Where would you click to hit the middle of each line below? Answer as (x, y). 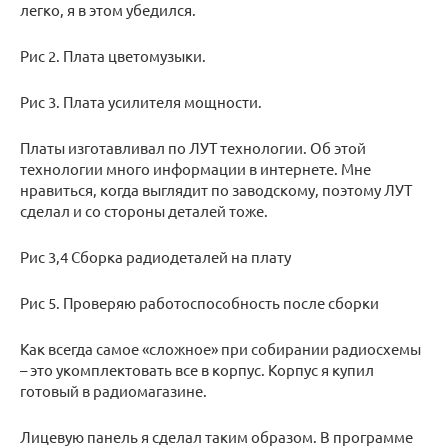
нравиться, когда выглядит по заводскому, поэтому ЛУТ (216, 190)
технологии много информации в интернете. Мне (195, 169)
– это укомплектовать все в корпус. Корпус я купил (197, 370)
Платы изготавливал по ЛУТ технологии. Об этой (193, 148)
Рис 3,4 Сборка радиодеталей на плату (155, 257)
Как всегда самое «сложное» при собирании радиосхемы (220, 349)
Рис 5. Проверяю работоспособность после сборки (199, 303)
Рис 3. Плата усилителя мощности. (141, 102)
